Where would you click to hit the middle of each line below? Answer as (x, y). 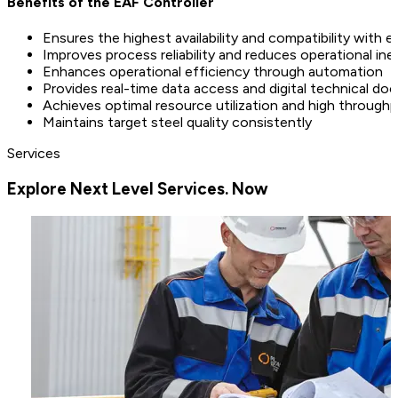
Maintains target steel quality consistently (177, 123)
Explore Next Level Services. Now (138, 188)
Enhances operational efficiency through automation (213, 72)
